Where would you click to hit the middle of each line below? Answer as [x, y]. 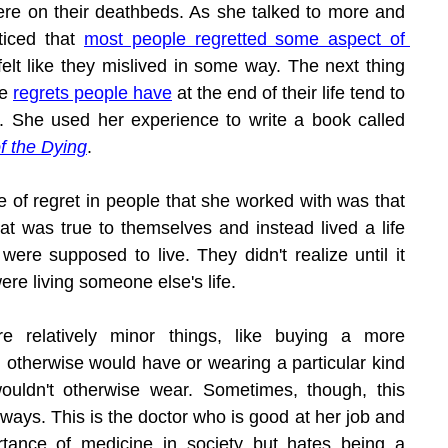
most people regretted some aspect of [244, 38]
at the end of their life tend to [288, 92]
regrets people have [92, 92]
